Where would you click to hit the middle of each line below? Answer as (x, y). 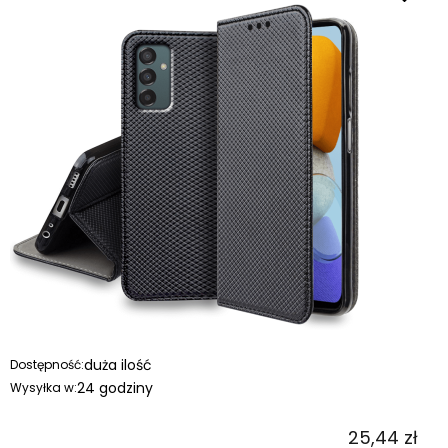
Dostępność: (47, 364)
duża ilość (118, 364)
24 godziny (115, 387)
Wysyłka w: (43, 387)
